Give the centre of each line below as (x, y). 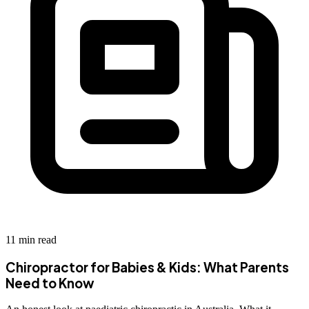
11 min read (31, 240)
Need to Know (50, 283)
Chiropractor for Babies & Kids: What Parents (147, 267)
